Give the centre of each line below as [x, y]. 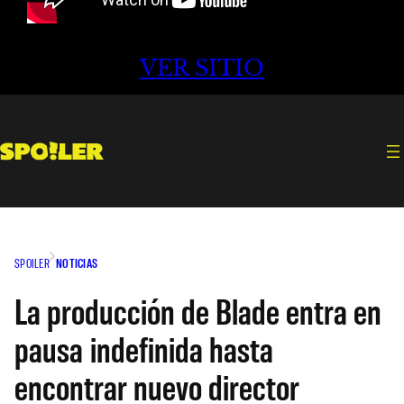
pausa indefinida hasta [144, 348]
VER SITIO [202, 69]
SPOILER [32, 262]
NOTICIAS [77, 262]
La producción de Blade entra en [198, 310]
